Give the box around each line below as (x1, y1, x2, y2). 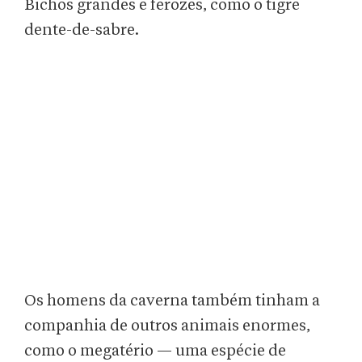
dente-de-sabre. (24, 22, 142, 39)
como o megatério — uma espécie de (24, 343, 286, 360)
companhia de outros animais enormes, (24, 318, 310, 335)
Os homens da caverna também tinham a (24, 293, 320, 309)
